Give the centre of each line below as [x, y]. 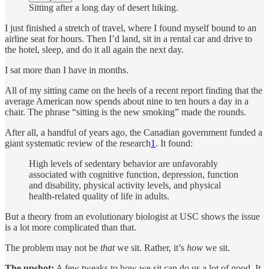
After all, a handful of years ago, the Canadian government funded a [134, 132]
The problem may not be [53, 247]
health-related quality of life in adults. [99, 196]
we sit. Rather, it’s [151, 247]
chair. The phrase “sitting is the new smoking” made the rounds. [125, 112]
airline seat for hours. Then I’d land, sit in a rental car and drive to [128, 38]
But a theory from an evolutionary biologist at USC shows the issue [132, 216]
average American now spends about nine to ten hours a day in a [127, 101]
